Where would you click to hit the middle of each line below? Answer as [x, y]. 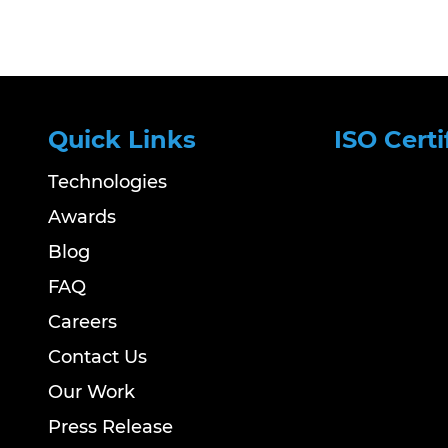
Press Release [111, 427]
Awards [82, 217]
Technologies [108, 182]
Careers [83, 322]
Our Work [92, 392]
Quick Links [122, 139]
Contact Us [98, 357]
